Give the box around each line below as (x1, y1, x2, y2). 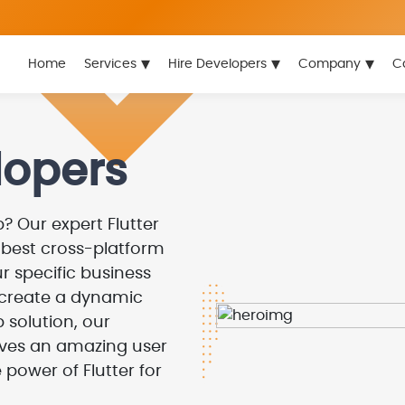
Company (297, 57, 361, 71)
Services (83, 57, 137, 71)
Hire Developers (167, 57, 267, 71)
